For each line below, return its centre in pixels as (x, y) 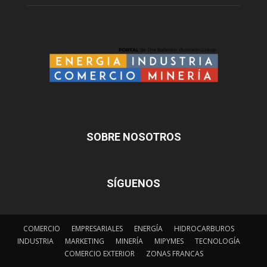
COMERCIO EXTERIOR (99, 253)
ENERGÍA (148, 228)
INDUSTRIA (35, 241)
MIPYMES (169, 241)
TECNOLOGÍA (218, 241)
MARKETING (85, 241)
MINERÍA (129, 241)
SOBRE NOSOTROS (133, 136)
